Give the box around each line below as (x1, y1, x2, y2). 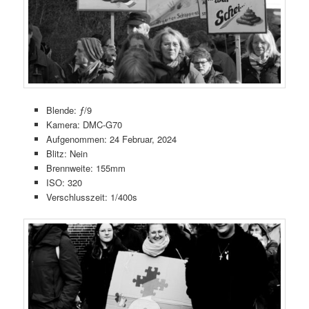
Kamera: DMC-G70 (46, 118, 122, 132)
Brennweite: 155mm (46, 161, 126, 175)
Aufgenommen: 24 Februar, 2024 (46, 132, 177, 146)
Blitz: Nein (46, 147, 88, 161)
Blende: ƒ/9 (46, 103, 92, 117)
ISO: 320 (46, 176, 82, 190)
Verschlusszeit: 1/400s (46, 190, 137, 204)
